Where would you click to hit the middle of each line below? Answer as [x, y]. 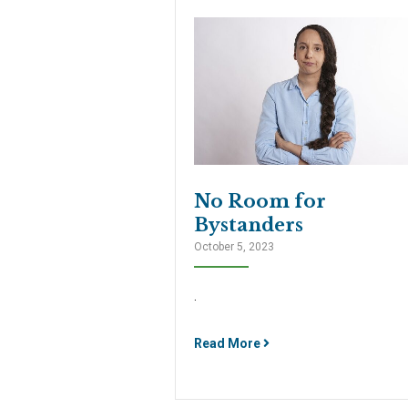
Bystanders [249, 224]
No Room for [260, 201]
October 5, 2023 [234, 246]
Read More [229, 343]
